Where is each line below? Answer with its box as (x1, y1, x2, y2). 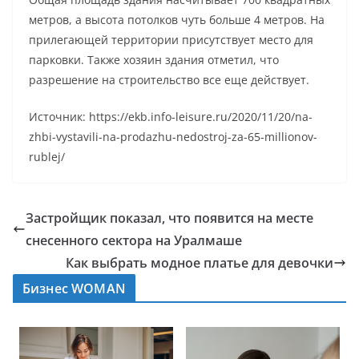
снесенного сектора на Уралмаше (26, 232, 242, 250)
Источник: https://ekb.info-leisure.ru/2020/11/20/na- (29, 109, 313, 125)
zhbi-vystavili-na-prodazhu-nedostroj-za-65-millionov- (29, 129, 317, 145)
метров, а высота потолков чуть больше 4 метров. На (29, 12, 325, 28)
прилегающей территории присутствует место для (29, 32, 313, 48)
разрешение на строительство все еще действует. (29, 72, 309, 88)
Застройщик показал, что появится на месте (26, 209, 313, 228)
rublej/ (29, 149, 65, 165)
